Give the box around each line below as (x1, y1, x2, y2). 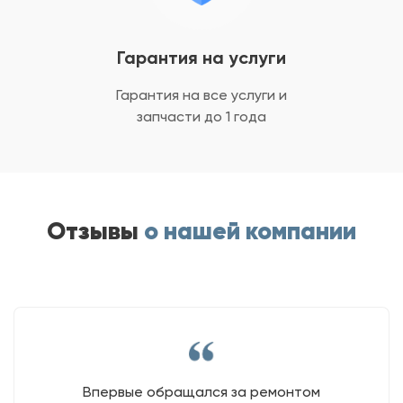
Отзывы (47, 216, 144, 246)
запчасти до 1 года (137, 108, 266, 125)
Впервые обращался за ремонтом (83, 383, 320, 400)
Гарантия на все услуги (116, 86, 279, 103)
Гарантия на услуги (117, 47, 286, 68)
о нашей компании (144, 216, 356, 246)
